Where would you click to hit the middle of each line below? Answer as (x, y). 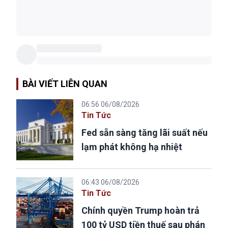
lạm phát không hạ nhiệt (132, 147)
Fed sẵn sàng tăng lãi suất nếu (145, 133)
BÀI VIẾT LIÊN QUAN (65, 84)
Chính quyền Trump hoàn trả (140, 211)
